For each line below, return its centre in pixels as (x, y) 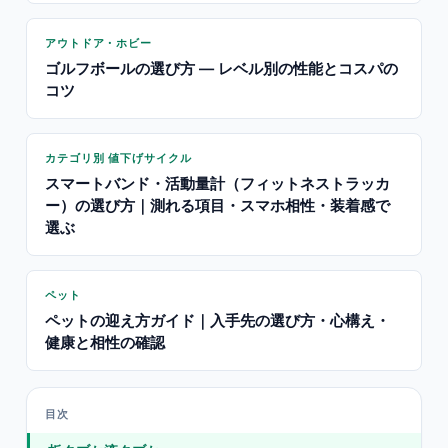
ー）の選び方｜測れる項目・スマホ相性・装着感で (217, 205)
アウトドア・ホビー (99, 43)
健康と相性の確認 (105, 342)
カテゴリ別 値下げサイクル (118, 158)
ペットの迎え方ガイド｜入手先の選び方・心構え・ (217, 320)
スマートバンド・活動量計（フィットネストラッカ (217, 183)
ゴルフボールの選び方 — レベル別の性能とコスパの (221, 68)
